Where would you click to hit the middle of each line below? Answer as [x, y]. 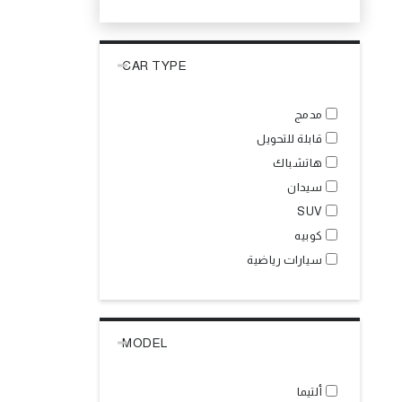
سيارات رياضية [285, 260]
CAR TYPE [154, 66]
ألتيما [310, 392]
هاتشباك [298, 163]
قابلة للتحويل [290, 139]
